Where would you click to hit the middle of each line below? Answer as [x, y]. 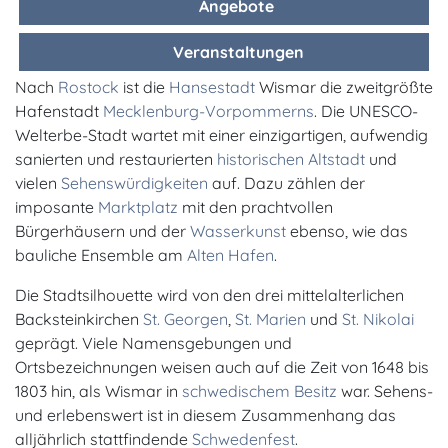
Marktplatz [138, 206]
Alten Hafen [230, 254]
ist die [144, 86]
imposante [56, 206]
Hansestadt [212, 86]
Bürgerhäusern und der [102, 230]
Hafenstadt [59, 110]
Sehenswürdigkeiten [134, 182]
